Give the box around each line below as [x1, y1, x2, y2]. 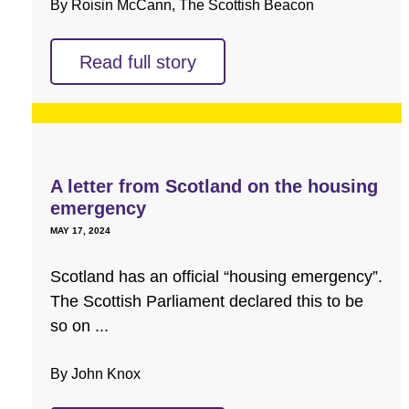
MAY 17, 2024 [50, 225, 110, 236]
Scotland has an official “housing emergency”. [50, 267, 383, 286]
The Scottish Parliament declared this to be [50, 291, 363, 310]
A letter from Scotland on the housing [50, 175, 378, 196]
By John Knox [50, 365, 141, 382]
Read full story [79, 51, 196, 72]
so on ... [50, 316, 109, 335]
